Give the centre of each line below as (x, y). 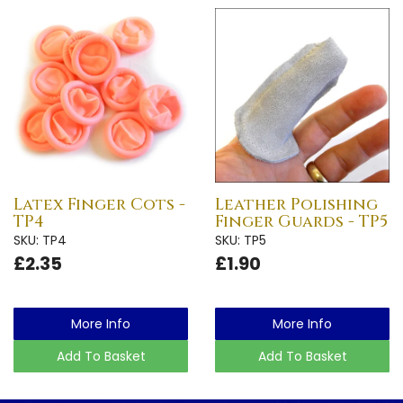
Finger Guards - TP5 (301, 221)
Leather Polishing (296, 204)
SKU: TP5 (241, 240)
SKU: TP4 (40, 240)
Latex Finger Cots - (99, 204)
